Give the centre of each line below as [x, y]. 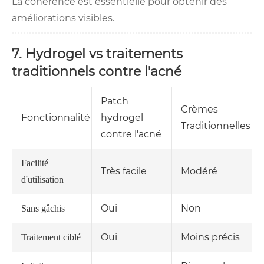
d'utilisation [42, 180]
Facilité [35, 163]
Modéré [199, 171]
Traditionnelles [216, 126]
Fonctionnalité [56, 118]
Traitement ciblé [51, 237]
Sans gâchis [43, 209]
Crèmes [199, 110]
